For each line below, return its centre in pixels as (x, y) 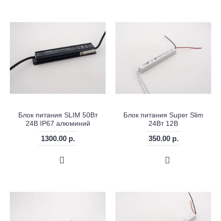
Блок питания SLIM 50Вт (58, 115)
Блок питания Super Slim (163, 115)
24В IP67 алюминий (58, 124)
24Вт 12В (163, 124)
